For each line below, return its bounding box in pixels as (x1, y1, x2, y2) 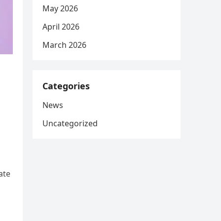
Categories (42, 80, 90, 92)
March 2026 (42, 39, 86, 50)
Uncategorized (42, 118, 98, 129)
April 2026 (42, 21, 79, 32)
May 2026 (42, 3, 78, 14)
